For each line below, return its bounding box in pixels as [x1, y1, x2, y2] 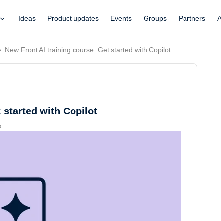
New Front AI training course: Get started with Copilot [5, 46, 171, 54]
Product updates [47, 14, 99, 22]
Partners [178, 14, 205, 22]
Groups [143, 14, 167, 22]
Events [110, 14, 132, 22]
